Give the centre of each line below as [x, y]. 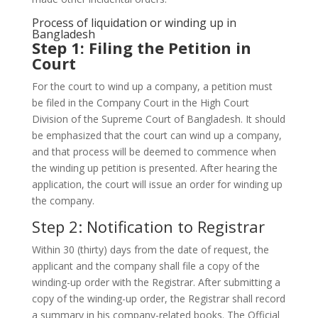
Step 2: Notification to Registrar [148, 227]
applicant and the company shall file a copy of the [146, 266]
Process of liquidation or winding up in [134, 23]
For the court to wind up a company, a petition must [152, 87]
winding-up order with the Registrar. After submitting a [156, 283]
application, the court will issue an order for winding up [157, 185]
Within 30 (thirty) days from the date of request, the [150, 250]
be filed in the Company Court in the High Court [140, 103]
